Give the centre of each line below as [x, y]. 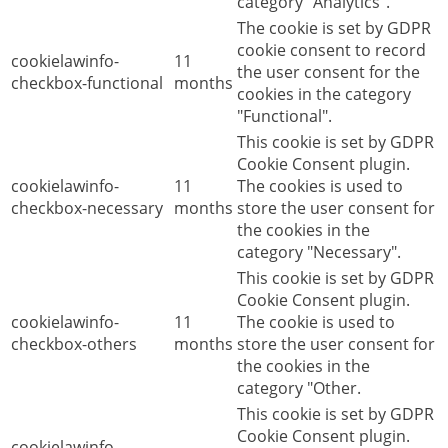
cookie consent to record [331, 49]
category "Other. [299, 387]
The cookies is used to [320, 185]
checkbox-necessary [87, 207]
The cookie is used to [316, 321]
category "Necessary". [319, 251]
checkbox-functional [87, 82]
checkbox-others [74, 343]
